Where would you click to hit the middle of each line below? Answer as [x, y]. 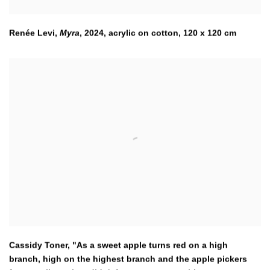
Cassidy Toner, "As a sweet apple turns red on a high [118, 245]
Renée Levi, [34, 33]
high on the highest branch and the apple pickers [145, 259]
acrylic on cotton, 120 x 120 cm [172, 33]
